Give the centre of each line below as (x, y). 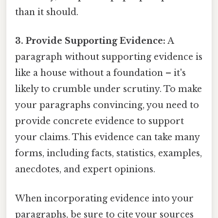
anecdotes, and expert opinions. (85, 170)
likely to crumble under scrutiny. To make (109, 89)
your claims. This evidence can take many (107, 137)
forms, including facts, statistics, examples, (109, 154)
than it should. (47, 12)
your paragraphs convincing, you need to (107, 105)
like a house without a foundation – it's (100, 73)
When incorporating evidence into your (104, 198)
